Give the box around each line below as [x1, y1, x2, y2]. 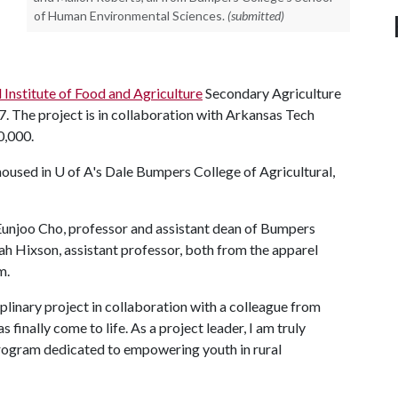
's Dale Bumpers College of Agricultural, [92, 163, 335, 179]
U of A [54, 163, 92, 179]
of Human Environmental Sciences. [34, 8, 225, 23]
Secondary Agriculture [203, 84, 341, 101]
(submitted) [227, 8, 284, 23]
